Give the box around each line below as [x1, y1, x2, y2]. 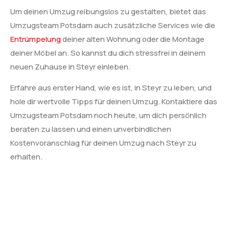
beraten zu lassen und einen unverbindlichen [10, 123, 171, 134]
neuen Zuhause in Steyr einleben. [10, 61, 130, 72]
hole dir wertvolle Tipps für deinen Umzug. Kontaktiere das [10, 96, 217, 107]
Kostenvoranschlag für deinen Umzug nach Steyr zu [10, 137, 196, 148]
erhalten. [10, 151, 42, 162]
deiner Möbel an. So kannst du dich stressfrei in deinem [10, 47, 205, 58]
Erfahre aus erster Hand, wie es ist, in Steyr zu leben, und [10, 82, 212, 93]
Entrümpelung [10, 33, 61, 44]
